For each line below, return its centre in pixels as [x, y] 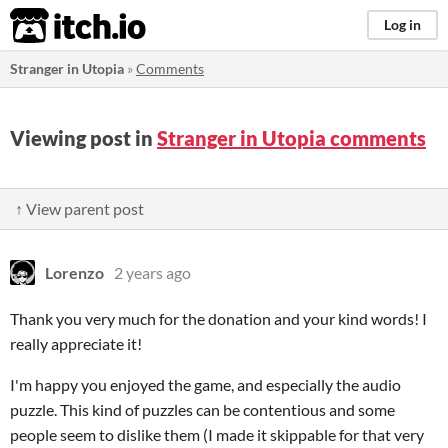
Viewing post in [83, 138]
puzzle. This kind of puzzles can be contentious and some [202, 409]
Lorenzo [74, 272]
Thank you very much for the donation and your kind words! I [218, 318]
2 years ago [152, 272]
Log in [402, 24]
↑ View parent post [79, 208]
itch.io [53, 26]
